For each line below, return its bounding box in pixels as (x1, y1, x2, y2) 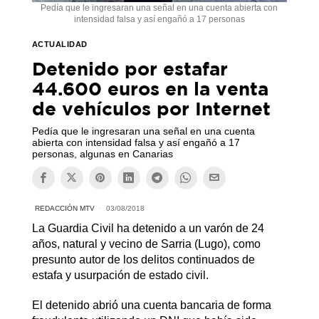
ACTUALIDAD (31, 39, 88, 48)
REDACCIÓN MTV (34, 204, 95, 212)
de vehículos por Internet (31, 97, 271, 119)
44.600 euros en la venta (31, 77, 268, 99)
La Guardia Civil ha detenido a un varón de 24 (31, 221, 264, 234)
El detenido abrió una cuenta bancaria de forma (31, 298, 271, 311)
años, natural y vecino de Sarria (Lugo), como (31, 237, 261, 250)
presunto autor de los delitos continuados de (31, 253, 255, 266)
